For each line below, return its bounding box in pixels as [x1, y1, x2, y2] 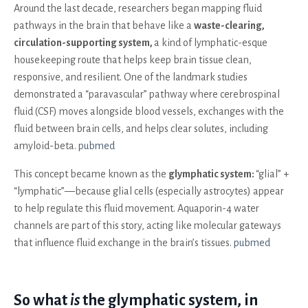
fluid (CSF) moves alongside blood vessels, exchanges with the [14, 105, 284, 117]
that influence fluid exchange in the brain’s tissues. [14, 236, 234, 248]
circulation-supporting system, [14, 36, 154, 48]
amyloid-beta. [14, 140, 78, 151]
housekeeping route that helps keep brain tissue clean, [14, 54, 252, 65]
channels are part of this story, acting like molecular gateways [14, 219, 281, 231]
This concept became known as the [14, 168, 168, 179]
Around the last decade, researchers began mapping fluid [14, 2, 262, 14]
